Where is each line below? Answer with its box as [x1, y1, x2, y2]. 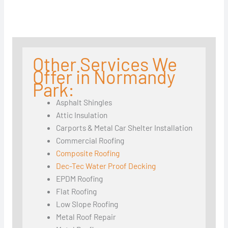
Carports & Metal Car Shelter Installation [56, 122, 193, 132]
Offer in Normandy [32, 65, 176, 88]
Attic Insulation [56, 109, 108, 120]
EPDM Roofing [56, 173, 103, 183]
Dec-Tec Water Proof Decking [56, 160, 157, 170]
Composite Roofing [56, 148, 120, 158]
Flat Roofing [56, 186, 97, 196]
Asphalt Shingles [56, 97, 112, 107]
